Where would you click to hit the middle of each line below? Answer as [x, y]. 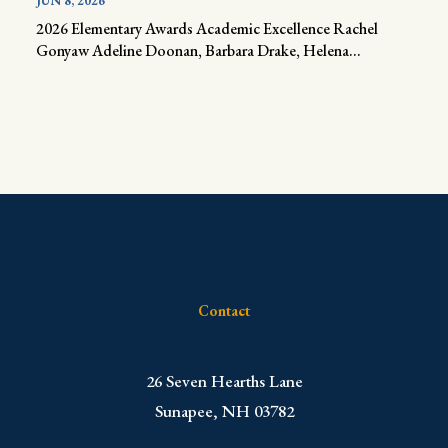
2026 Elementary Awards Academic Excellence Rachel [206, 29]
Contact [224, 311]
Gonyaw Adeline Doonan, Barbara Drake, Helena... [198, 51]
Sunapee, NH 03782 [224, 411]
